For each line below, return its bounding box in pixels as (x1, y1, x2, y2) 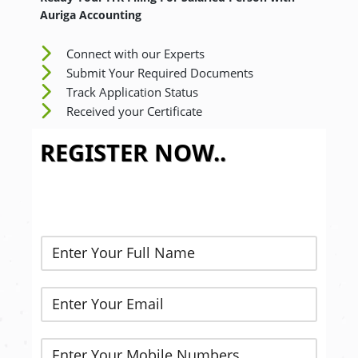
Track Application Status (66, 84, 198, 100)
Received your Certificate (66, 103, 202, 119)
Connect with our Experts (66, 46, 205, 62)
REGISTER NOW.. (40, 137, 226, 168)
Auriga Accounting (40, 7, 141, 22)
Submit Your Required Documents (66, 65, 253, 81)
